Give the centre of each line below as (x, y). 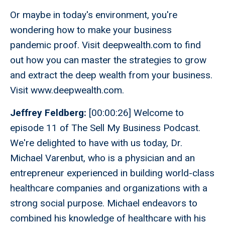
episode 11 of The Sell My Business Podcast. (105, 128)
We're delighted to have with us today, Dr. (96, 143)
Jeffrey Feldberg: (49, 113)
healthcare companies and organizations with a (109, 188)
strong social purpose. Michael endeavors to (104, 203)
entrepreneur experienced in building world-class (112, 173)
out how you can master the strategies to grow (108, 60)
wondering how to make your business (91, 30)
